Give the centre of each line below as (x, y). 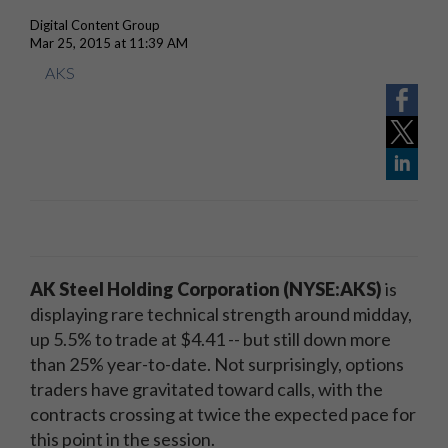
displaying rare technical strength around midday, (221, 314)
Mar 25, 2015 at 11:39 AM (109, 43)
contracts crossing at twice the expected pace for (223, 414)
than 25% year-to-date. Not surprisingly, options (217, 364)
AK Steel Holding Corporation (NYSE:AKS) (206, 289)
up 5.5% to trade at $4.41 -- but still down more (210, 339)
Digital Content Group (95, 25)
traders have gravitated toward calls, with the (206, 389)
